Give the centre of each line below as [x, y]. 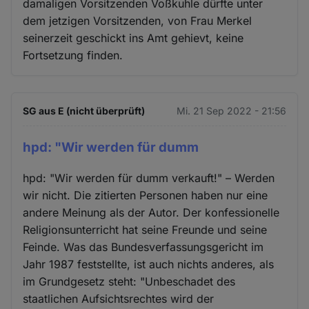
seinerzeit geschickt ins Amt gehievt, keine [133, 38]
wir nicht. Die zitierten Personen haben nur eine [146, 196]
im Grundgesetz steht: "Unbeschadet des [129, 282]
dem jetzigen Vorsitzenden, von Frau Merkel [138, 20]
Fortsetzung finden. [73, 55]
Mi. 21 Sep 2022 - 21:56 [231, 110]
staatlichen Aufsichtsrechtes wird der [119, 299]
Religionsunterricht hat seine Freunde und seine [145, 230]
